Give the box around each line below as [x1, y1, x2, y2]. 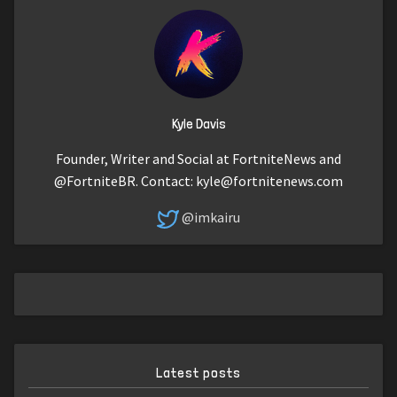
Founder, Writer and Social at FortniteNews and [56, 149, 341, 167]
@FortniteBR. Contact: [54, 171, 196, 190]
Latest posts [156, 363, 241, 381]
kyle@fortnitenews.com [196, 171, 343, 190]
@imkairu [182, 207, 240, 226]
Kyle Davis [171, 115, 226, 133]
